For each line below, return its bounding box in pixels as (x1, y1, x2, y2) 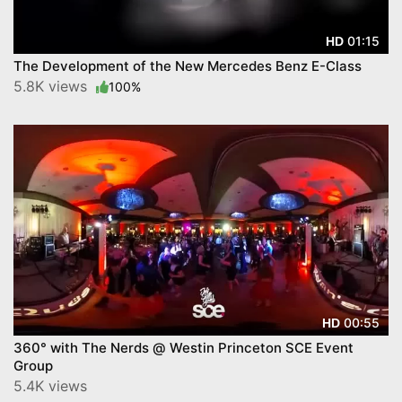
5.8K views (13, 77, 92, 96)
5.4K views (13, 377, 87, 396)
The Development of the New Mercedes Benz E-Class (13, 57, 362, 75)
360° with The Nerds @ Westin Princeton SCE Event (13, 339, 354, 357)
